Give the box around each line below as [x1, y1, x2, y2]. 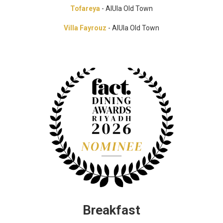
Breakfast [83, 203, 140, 218]
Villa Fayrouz [64, 23, 108, 32]
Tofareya [70, 4, 100, 13]
